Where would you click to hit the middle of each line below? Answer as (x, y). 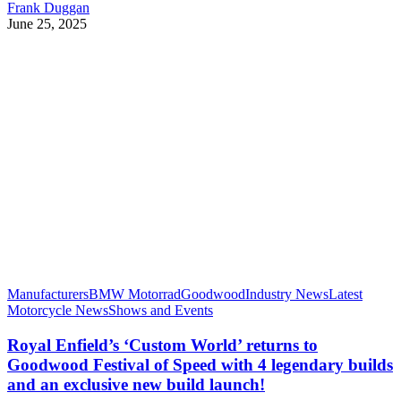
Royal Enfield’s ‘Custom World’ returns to (162, 345)
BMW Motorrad (135, 294)
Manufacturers (48, 294)
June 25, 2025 (47, 24)
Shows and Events (161, 311)
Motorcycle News (58, 311)
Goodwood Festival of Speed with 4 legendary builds (200, 364)
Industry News (287, 294)
